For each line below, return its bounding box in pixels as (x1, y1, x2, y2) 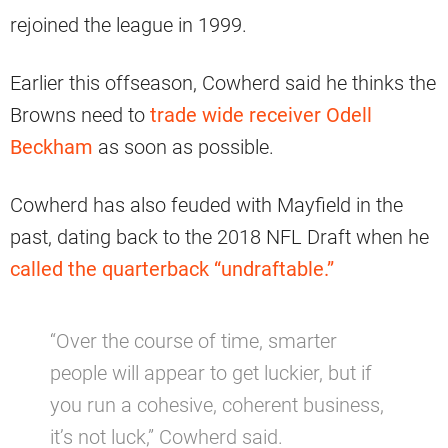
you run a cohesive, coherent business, (50, 392, 384, 417)
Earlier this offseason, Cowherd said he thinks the (10, 70, 436, 95)
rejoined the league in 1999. (10, 12, 247, 37)
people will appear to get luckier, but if (50, 360, 372, 385)
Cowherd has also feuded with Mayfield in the (10, 192, 403, 217)
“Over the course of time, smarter (50, 328, 337, 353)
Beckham (10, 134, 93, 159)
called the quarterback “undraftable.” (10, 256, 334, 281)
